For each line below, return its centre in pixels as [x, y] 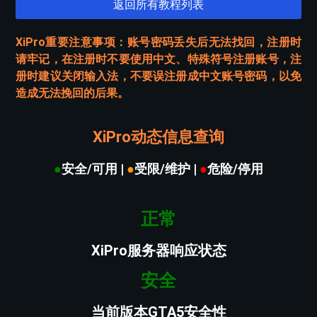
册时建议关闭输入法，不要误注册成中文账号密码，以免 [158, 76]
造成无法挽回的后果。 [72, 93]
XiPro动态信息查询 [158, 137]
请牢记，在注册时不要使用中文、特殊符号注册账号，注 [158, 59]
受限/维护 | [166, 169]
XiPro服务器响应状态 [158, 250]
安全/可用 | [93, 169]
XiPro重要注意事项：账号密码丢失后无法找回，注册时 [158, 42]
